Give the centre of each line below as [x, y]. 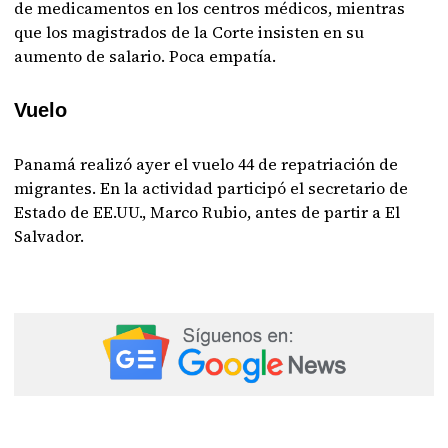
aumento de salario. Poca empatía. [145, 56]
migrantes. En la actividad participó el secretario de [211, 188]
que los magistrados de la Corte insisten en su [189, 32]
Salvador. [49, 236]
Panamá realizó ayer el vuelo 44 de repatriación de [206, 164]
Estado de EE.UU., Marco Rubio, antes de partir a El [207, 212]
